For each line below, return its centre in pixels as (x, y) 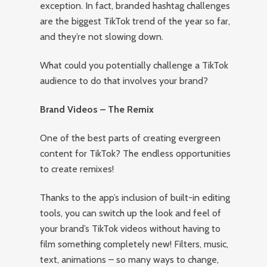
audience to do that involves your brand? (124, 81)
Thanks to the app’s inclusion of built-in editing (135, 198)
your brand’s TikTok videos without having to (131, 229)
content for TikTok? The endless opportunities (136, 153)
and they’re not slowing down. (102, 37)
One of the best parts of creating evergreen (131, 138)
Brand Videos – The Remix (97, 109)
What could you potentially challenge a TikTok (134, 65)
